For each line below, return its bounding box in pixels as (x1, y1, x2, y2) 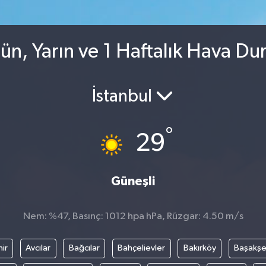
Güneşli (110, 175, 155, 188)
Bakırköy (183, 243, 216, 253)
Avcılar (26, 243, 50, 253)
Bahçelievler (118, 243, 165, 253)
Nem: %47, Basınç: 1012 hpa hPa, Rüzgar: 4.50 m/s (23, 211, 243, 221)
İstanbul (92, 88, 156, 106)
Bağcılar (68, 243, 100, 253)
